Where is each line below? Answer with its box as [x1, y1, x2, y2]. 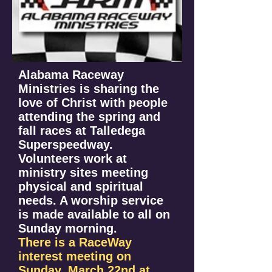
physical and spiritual [18, 180, 143, 193]
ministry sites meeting [18, 166, 148, 179]
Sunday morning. [18, 222, 117, 235]
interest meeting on [18, 250, 131, 263]
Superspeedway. [18, 138, 113, 151]
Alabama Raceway [18, 68, 124, 81]
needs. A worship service [18, 194, 163, 207]
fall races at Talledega [18, 124, 145, 137]
